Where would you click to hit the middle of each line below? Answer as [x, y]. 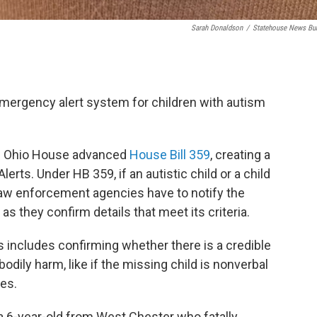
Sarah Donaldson [217, 28]
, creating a [240, 155]
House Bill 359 [170, 155]
